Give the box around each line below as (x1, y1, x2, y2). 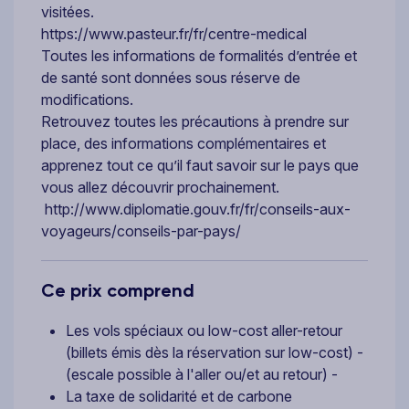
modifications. (41, 89, 133, 109)
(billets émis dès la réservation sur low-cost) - (66, 342, 363, 362)
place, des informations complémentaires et (41, 133, 326, 152)
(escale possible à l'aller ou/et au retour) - (66, 364, 338, 383)
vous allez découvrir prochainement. (41, 177, 279, 196)
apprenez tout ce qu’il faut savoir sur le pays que (41, 155, 359, 174)
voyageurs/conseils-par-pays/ (41, 221, 241, 240)
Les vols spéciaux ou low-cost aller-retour (66, 320, 342, 340)
